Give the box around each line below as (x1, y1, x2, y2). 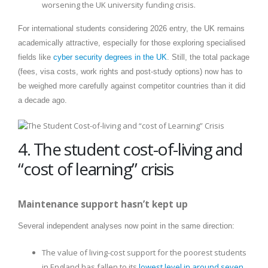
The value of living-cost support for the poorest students (42, 246, 246, 258)
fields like (18, 52, 53, 62)
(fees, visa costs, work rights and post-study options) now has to (18, 66, 242, 76)
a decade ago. (18, 95, 67, 105)
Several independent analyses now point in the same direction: (18, 221, 234, 230)
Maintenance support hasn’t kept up (18, 197, 188, 210)
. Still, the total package (167, 52, 249, 62)
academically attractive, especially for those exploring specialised (18, 38, 245, 47)
